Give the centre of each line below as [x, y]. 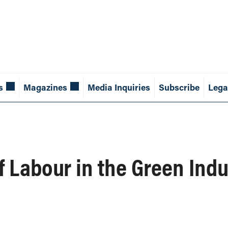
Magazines [45, 88]
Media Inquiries [119, 88]
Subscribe [179, 88]
